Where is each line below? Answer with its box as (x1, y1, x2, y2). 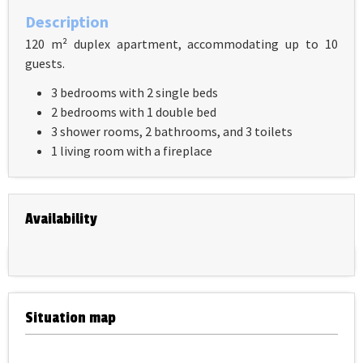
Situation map (25, 309, 116, 327)
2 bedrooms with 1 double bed (51, 104, 216, 120)
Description (25, 11, 109, 32)
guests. (25, 55, 65, 71)
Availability (25, 210, 97, 228)
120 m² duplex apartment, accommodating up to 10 (25, 36, 338, 52)
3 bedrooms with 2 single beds (51, 84, 218, 100)
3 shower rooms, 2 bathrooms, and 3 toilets (51, 123, 293, 139)
